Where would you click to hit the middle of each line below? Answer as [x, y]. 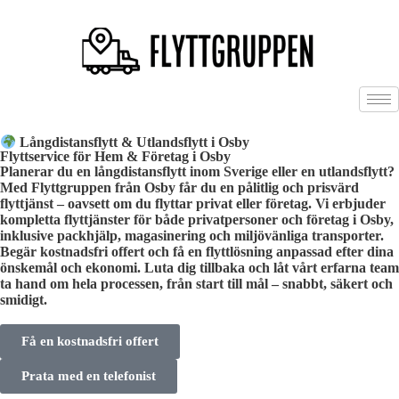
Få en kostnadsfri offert [90, 342]
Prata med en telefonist [89, 376]
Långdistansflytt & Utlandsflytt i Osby [133, 142]
